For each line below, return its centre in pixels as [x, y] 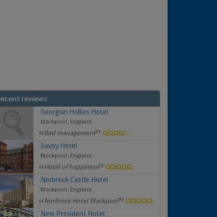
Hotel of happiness [71, 167]
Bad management [70, 133]
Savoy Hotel [59, 146]
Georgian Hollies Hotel [74, 112]
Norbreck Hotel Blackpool [81, 201]
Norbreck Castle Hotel [74, 180]
